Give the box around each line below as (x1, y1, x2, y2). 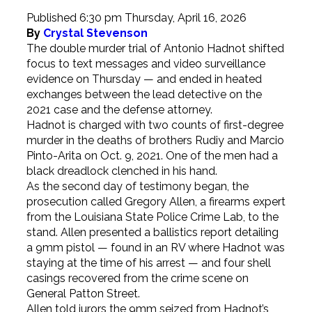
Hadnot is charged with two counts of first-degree (26, 118, 283, 132)
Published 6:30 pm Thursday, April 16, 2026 (26, 11, 247, 25)
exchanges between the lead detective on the (26, 88, 262, 102)
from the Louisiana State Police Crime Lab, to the (26, 210, 279, 224)
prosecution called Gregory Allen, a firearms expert (26, 195, 286, 209)
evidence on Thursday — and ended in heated (26, 72, 262, 86)
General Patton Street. (26, 287, 140, 301)
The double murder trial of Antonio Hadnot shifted (26, 42, 284, 56)
